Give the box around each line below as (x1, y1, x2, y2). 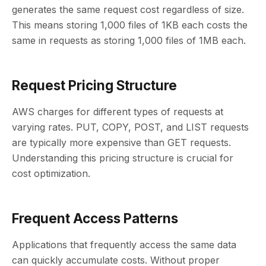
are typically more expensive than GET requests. (12, 137, 231, 148)
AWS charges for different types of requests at (12, 106, 223, 118)
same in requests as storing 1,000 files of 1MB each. (12, 34, 246, 46)
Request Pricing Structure (12, 77, 177, 93)
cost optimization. (12, 167, 90, 179)
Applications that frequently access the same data (12, 239, 236, 251)
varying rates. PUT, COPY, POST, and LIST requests (12, 121, 249, 133)
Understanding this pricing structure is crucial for (12, 152, 233, 164)
